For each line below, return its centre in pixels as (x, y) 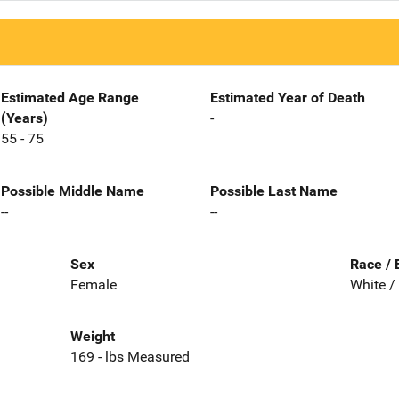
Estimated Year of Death (288, 98)
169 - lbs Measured (130, 357)
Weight (92, 337)
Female (93, 284)
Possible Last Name (274, 191)
